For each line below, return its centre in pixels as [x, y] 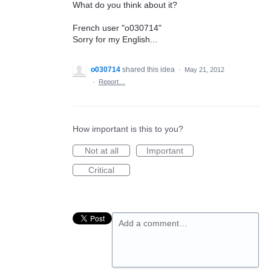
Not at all [101, 151]
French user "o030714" [117, 28]
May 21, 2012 [204, 70]
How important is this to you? [128, 129]
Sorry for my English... [115, 39]
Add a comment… [153, 223]
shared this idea [149, 70]
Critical [101, 170]
